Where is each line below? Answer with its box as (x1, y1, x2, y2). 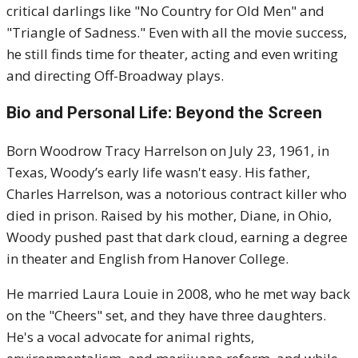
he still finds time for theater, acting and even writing (6, 45, 338, 63)
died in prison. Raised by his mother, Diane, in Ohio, (6, 206, 332, 225)
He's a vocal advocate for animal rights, (6, 328, 254, 346)
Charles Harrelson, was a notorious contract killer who (6, 185, 347, 203)
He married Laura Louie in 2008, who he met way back (6, 284, 350, 303)
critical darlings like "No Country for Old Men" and (6, 2, 324, 20)
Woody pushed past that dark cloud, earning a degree (6, 228, 348, 246)
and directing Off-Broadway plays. (6, 66, 224, 85)
